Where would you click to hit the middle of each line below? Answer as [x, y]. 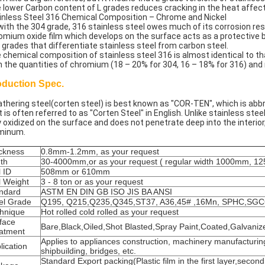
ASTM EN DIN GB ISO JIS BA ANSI [106, 192]
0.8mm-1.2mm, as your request [100, 151]
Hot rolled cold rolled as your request [110, 212]
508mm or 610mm [75, 172]
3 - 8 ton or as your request [92, 182]
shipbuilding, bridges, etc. [88, 251]
